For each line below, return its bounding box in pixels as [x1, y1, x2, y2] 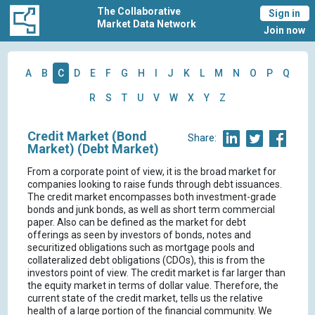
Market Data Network [97, 18, 197, 30]
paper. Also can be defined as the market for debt [27, 217, 246, 229]
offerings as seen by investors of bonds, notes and [27, 229, 251, 241]
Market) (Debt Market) [27, 141, 159, 157]
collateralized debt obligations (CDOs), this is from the [27, 255, 265, 266]
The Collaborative [97, 6, 181, 17]
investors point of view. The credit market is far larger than [27, 267, 285, 279]
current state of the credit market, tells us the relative [27, 292, 263, 304]
